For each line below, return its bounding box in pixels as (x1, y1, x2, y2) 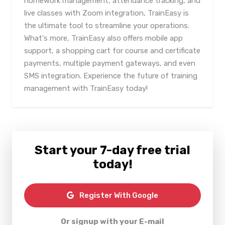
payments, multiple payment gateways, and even (24, 59, 195, 68)
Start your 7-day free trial (35, 143, 190, 157)
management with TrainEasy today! (24, 84, 148, 93)
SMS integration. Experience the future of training (24, 71, 197, 80)
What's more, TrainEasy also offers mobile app (24, 34, 183, 43)
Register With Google (78, 191, 158, 200)
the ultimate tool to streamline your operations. (24, 21, 189, 30)
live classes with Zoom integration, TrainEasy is (24, 9, 189, 18)
